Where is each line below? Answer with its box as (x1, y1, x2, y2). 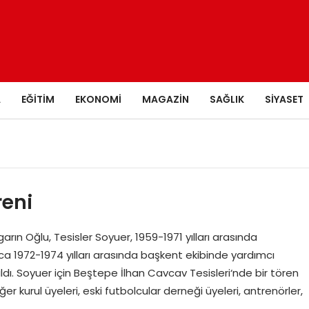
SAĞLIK (210, 92, 244, 106)
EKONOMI (75, 92, 121, 106)
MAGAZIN (142, 92, 189, 106)
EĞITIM (21, 92, 54, 106)
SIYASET (265, 92, 303, 106)
